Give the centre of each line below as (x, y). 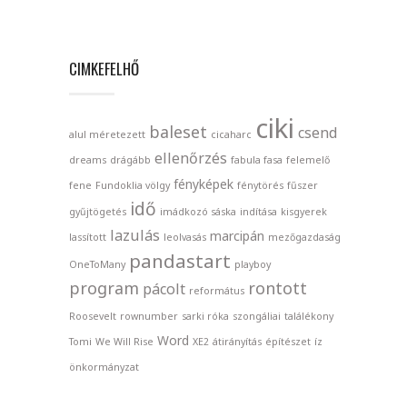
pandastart (180, 260)
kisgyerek (304, 211)
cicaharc (231, 134)
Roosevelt (93, 316)
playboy (253, 264)
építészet (288, 341)
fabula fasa (257, 159)
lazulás (135, 235)
